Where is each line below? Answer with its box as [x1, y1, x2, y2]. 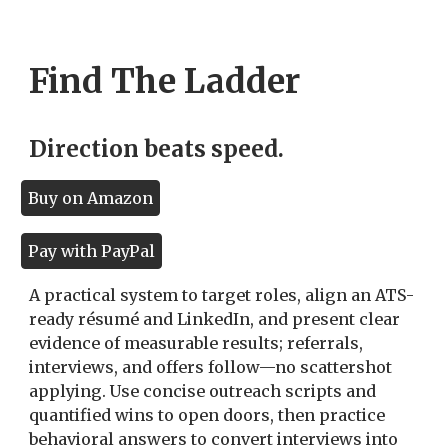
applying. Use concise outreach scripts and [29, 381, 377, 402]
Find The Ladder [29, 60, 301, 103]
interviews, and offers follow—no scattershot [29, 357, 393, 378]
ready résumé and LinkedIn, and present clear [29, 309, 401, 330]
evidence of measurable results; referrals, [29, 333, 364, 354]
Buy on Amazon [28, 188, 154, 209]
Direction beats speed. [29, 135, 285, 164]
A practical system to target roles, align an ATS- [29, 285, 415, 306]
